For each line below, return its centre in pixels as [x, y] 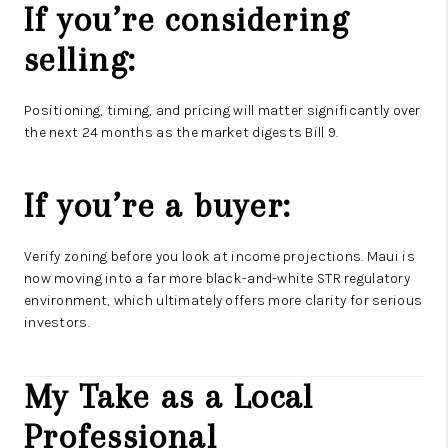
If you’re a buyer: [157, 206]
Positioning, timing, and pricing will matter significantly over [222, 111]
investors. [57, 323]
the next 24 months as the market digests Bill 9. [181, 133]
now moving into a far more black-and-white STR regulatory [217, 279]
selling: [80, 60]
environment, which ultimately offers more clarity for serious [223, 301]
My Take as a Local [169, 397]
